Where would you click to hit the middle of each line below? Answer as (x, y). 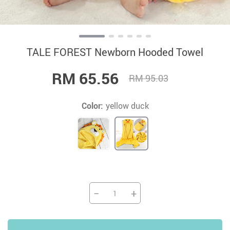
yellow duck (127, 106)
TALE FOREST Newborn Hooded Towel (115, 52)
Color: (92, 106)
